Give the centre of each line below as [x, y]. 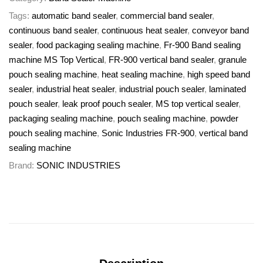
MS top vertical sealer [197, 104]
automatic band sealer [74, 16]
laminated [227, 89]
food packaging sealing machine [98, 45]
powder [224, 118]
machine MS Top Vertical [56, 60]
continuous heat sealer [144, 30]
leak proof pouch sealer [107, 104]
